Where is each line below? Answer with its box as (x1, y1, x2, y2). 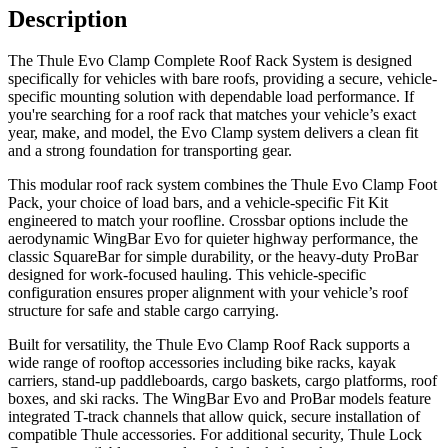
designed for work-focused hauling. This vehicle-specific (8, 266, 366, 284)
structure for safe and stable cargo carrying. (8, 302, 279, 320)
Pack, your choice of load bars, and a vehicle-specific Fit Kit (8, 194, 388, 212)
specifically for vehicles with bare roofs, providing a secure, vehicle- (8, 70, 437, 88)
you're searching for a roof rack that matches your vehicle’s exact (8, 106, 416, 124)
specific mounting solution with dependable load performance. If (8, 88, 414, 106)
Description (8, 5, 127, 32)
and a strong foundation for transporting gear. (8, 142, 292, 160)
